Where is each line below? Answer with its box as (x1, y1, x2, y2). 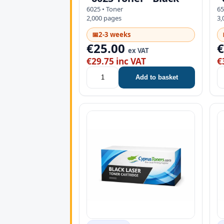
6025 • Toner (86, 4, 123, 13)
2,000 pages (86, 13, 121, 22)
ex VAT (128, 45, 149, 55)
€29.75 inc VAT (86, 55, 146, 67)
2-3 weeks (98, 29, 131, 39)
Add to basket (135, 73, 178, 81)
